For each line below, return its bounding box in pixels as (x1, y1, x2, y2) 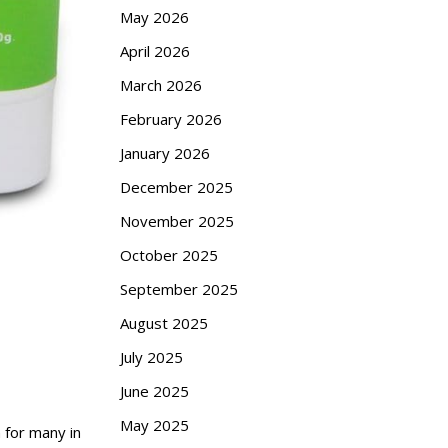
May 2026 (119, 6, 189, 27)
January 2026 (119, 142, 210, 163)
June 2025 (119, 380, 189, 401)
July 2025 (119, 346, 183, 367)
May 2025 (119, 414, 189, 435)
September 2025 (119, 278, 238, 299)
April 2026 (119, 40, 190, 61)
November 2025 (119, 210, 234, 231)
